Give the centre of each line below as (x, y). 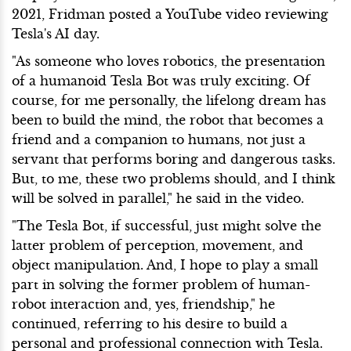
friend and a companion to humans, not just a (159, 139)
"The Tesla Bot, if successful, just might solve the (166, 225)
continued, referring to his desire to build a (150, 323)
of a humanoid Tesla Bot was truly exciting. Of (161, 80)
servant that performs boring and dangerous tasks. (174, 159)
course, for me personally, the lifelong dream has (169, 100)
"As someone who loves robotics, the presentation (168, 61)
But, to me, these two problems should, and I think (174, 178)
